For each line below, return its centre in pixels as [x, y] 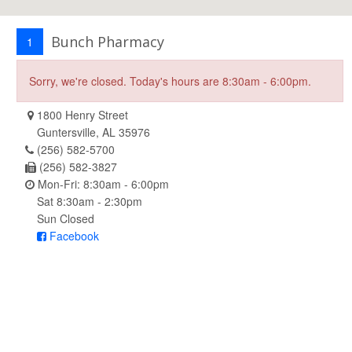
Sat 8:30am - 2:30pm [90, 201]
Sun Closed [66, 218]
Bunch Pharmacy [108, 42]
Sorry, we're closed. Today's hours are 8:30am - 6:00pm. [170, 81]
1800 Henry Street [81, 115]
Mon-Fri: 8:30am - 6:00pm [102, 184]
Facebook [73, 236]
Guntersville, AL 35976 [93, 132]
